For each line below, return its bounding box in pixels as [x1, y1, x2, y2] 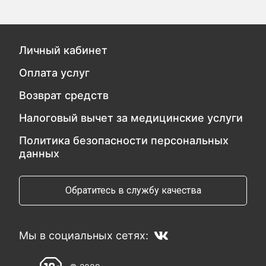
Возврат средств [19, 89, 109, 102]
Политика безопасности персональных [19, 134, 229, 147]
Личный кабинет [19, 44, 108, 56]
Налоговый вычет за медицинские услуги [19, 112, 243, 124]
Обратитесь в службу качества [65, 185, 201, 196]
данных [19, 147, 60, 160]
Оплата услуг [19, 66, 90, 79]
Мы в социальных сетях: [19, 229, 149, 242]
